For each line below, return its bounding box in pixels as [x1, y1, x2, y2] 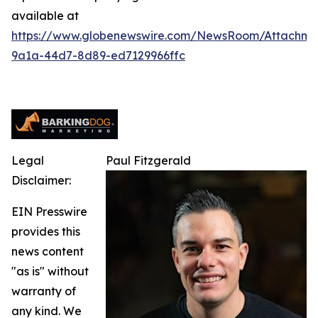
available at [11, 9, 79, 23]
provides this [11, 224, 80, 239]
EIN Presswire [11, 204, 87, 219]
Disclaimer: [11, 173, 71, 188]
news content [11, 244, 84, 259]
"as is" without [11, 264, 89, 279]
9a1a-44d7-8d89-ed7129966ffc [11, 48, 185, 63]
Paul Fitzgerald [106, 153, 191, 168]
